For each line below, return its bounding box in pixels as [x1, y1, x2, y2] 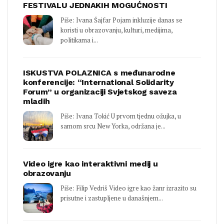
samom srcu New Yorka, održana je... [60, 121, 165, 131]
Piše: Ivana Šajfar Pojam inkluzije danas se [60, 15, 182, 25]
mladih [23, 96, 50, 106]
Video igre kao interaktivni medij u [23, 159, 158, 169]
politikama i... [60, 35, 98, 45]
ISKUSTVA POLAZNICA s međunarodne [23, 68, 175, 78]
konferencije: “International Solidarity [23, 77, 174, 87]
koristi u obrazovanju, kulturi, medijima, [60, 25, 172, 35]
